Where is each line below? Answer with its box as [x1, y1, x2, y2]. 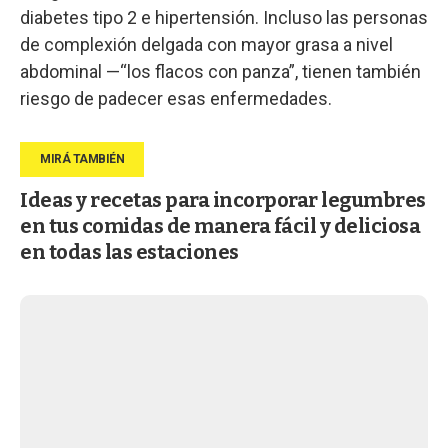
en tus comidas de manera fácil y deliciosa [20, 213, 420, 238]
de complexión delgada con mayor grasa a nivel [20, 33, 393, 55]
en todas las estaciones [20, 239, 239, 264]
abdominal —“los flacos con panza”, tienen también [20, 60, 421, 82]
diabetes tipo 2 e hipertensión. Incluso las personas [20, 6, 428, 28]
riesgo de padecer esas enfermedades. [20, 87, 332, 109]
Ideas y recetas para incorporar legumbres [20, 187, 426, 212]
